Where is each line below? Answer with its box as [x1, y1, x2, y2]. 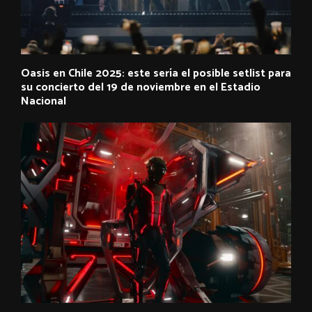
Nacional [21, 92, 66, 111]
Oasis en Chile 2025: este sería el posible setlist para [21, 64, 291, 83]
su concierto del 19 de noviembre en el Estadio [21, 78, 260, 97]
